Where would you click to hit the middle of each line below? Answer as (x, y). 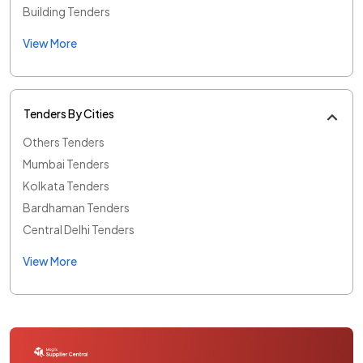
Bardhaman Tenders (76, 207)
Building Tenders (66, 11)
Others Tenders (64, 141)
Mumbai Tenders (66, 163)
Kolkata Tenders (66, 185)
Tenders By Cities (69, 113)
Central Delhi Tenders (79, 229)
